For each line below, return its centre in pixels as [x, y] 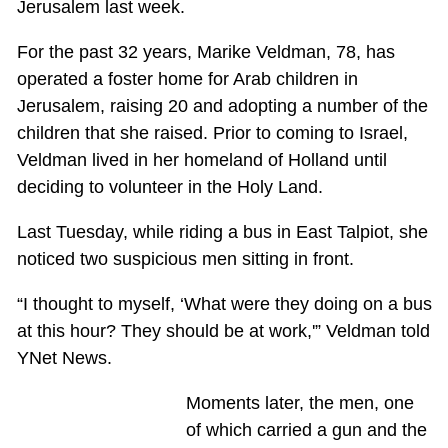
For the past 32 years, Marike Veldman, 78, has [205, 52]
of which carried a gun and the [306, 430]
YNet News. [64, 358]
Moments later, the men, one [299, 403]
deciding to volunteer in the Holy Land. [169, 187]
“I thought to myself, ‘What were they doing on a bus [224, 304]
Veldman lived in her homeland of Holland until [201, 160]
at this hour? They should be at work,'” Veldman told [223, 331]
